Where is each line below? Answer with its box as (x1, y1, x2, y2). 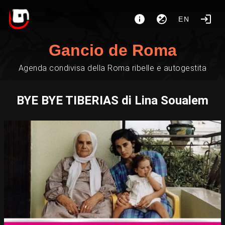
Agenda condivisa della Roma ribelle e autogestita (18, 63, 207, 73)
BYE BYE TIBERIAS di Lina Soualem (17, 93, 208, 107)
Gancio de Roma (48, 41, 177, 59)
